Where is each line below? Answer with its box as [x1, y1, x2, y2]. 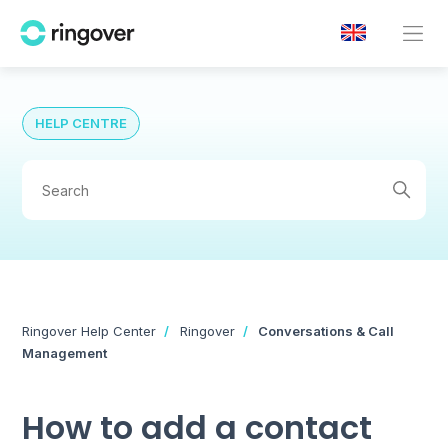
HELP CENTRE [35, 115, 128, 131]
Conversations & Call [258, 323, 395, 339]
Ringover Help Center [22, 323, 157, 339]
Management [22, 345, 108, 361]
